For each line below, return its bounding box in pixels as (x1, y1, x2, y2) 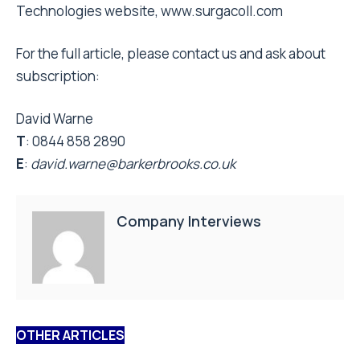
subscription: (16, 67, 100, 85)
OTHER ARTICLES (16, 326, 125, 344)
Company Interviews (117, 211, 261, 231)
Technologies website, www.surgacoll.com (16, 2, 283, 20)
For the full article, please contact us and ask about (16, 44, 325, 63)
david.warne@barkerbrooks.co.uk (31, 154, 235, 173)
